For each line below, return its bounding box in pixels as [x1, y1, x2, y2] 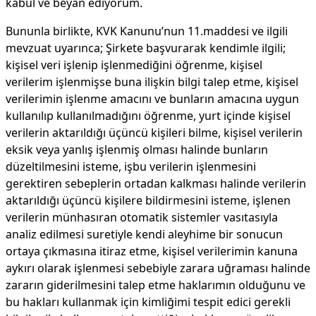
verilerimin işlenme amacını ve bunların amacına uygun [6, 91, 299, 107]
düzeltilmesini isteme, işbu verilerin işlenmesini [6, 159, 256, 174]
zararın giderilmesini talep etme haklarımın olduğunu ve [6, 277, 305, 293]
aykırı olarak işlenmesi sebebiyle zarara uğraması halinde [6, 260, 310, 276]
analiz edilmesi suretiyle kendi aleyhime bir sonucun [6, 226, 283, 242]
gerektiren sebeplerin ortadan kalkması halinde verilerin [6, 176, 306, 191]
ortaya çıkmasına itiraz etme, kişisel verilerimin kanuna [6, 243, 298, 259]
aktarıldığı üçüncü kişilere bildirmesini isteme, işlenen [6, 193, 291, 208]
